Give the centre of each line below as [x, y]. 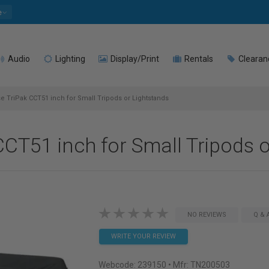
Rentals [198, 59]
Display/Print [134, 59]
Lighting [69, 59]
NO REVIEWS [207, 215]
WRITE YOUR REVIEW [143, 236]
